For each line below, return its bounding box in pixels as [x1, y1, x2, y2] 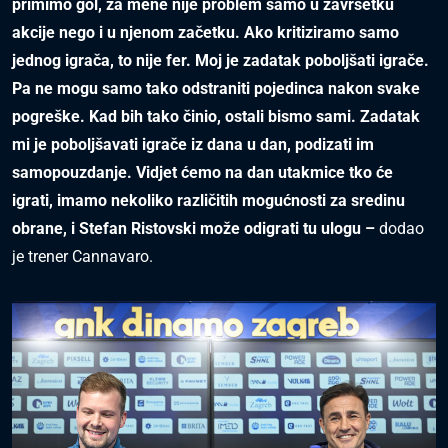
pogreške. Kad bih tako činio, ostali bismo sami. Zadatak [12, 107, 420, 126]
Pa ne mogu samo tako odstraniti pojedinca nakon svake [12, 79, 420, 98]
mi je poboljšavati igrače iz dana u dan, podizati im [12, 135, 374, 154]
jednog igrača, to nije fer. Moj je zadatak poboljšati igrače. [12, 51, 429, 70]
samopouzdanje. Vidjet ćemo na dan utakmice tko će [12, 163, 393, 182]
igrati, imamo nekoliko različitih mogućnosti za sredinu [12, 191, 405, 210]
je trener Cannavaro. [12, 247, 153, 266]
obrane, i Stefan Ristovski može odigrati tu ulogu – [12, 219, 375, 238]
